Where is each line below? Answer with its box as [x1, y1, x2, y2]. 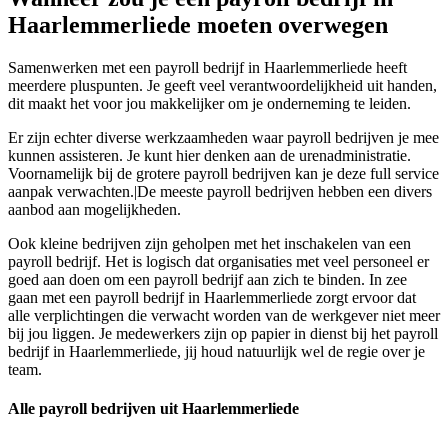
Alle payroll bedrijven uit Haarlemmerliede [8, 400, 299, 418]
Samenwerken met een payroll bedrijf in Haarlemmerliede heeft [8, 59, 407, 77]
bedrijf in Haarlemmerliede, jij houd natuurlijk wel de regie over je [8, 343, 425, 361]
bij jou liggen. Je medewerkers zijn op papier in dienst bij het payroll [8, 325, 438, 343]
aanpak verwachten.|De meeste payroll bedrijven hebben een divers [8, 183, 432, 201]
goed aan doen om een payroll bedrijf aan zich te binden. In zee [8, 271, 407, 289]
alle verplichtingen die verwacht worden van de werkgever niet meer [8, 307, 440, 325]
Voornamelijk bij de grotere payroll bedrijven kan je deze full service [8, 165, 439, 183]
